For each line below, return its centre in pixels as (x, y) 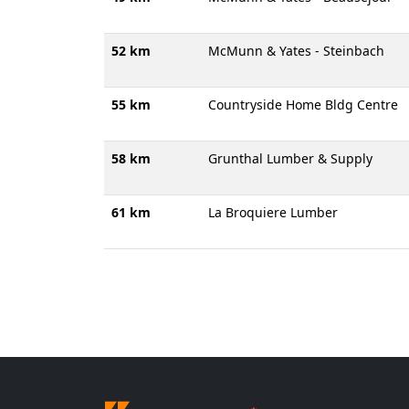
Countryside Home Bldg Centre (303, 105)
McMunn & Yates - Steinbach (296, 51)
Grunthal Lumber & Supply (290, 158)
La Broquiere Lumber (273, 212)
